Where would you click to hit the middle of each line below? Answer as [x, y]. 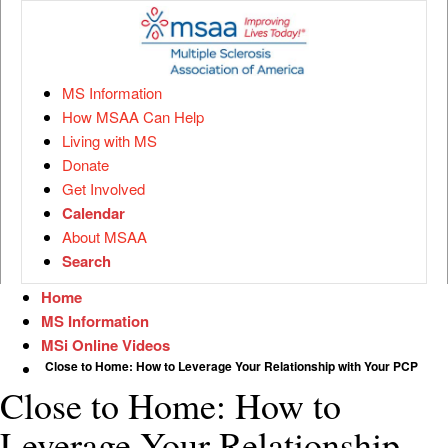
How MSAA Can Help [133, 116]
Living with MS [109, 140]
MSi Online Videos [105, 345]
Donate [85, 164]
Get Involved [103, 188]
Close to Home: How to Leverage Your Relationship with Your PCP [231, 366]
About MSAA [104, 236]
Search [86, 261]
